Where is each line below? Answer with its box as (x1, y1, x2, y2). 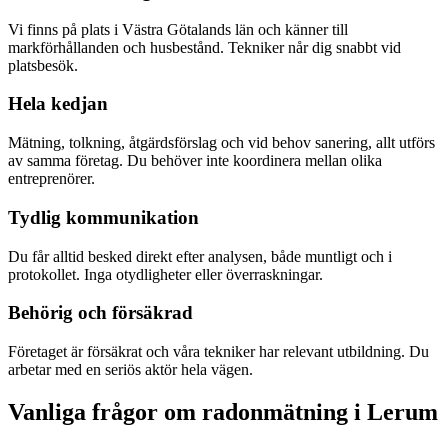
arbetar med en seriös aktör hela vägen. (8, 360, 253, 378)
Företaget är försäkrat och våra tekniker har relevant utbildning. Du (8, 342, 429, 360)
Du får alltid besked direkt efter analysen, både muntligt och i (8, 247, 392, 265)
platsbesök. (8, 56, 78, 74)
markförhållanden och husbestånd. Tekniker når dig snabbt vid (8, 38, 401, 56)
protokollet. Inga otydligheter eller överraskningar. (8, 265, 323, 283)
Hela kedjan (8, 93, 108, 115)
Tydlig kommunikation (8, 206, 199, 228)
